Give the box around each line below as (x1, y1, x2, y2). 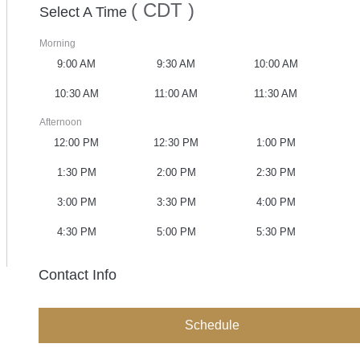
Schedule (185, 318, 239, 333)
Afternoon (39, 117, 82, 129)
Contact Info (39, 267, 117, 284)
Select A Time (39, 4, 131, 21)
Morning (39, 38, 76, 50)
